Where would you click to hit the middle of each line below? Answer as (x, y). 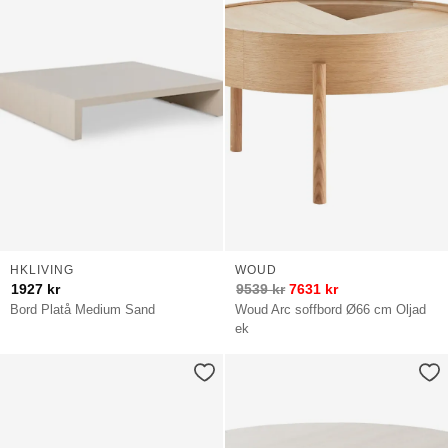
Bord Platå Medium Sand (83, 309)
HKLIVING (41, 269)
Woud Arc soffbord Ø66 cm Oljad (331, 309)
